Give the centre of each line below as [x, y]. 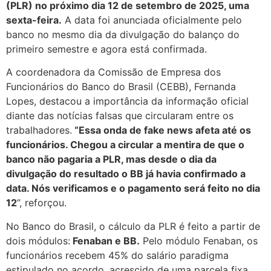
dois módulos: [38, 240]
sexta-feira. [34, 20]
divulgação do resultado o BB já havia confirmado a [126, 174]
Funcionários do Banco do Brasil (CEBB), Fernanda [121, 87]
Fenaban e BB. [105, 240]
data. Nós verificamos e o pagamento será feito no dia [133, 188]
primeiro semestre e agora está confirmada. [106, 49]
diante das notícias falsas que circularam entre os [120, 116]
